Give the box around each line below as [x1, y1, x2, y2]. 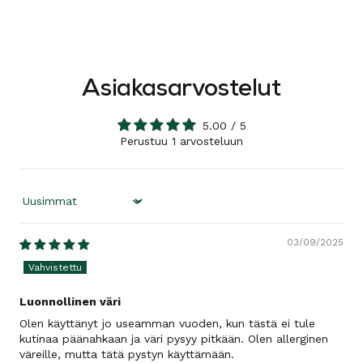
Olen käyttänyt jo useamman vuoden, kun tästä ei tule [19, 317, 315, 330]
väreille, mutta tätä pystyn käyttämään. [19, 348, 234, 361]
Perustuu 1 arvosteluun [120, 135, 243, 147]
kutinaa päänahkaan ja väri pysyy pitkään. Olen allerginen [19, 332, 328, 345]
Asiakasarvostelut [82, 78, 281, 101]
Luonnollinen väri [19, 295, 121, 308]
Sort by [19, 200, 59, 214]
